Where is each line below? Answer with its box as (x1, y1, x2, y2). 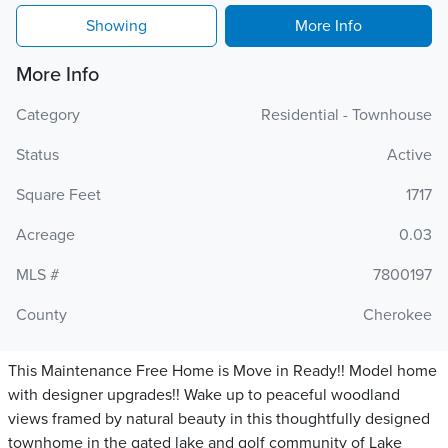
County (16, 305, 67, 325)
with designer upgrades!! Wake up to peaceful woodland (8, 385, 400, 405)
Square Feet (16, 185, 101, 205)
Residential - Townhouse (261, 105, 432, 125)
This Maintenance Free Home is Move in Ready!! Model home (8, 361, 437, 381)
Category (16, 105, 80, 125)
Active (387, 145, 432, 165)
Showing (86, 16, 147, 36)
